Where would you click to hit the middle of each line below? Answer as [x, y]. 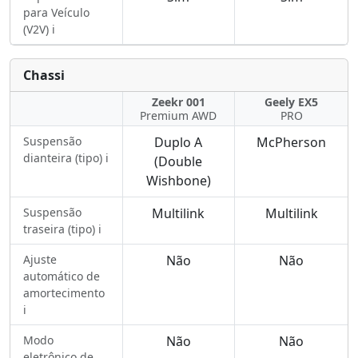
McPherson [292, 142]
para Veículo [56, 12]
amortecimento [64, 293]
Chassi [44, 75]
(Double [179, 161]
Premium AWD [179, 115]
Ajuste [40, 259]
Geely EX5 [292, 102]
